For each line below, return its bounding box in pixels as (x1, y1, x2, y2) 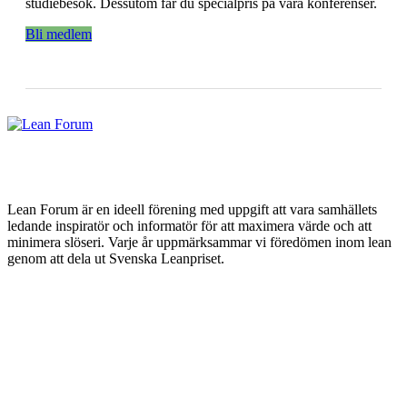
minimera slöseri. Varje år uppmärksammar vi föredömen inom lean (7, 234, 392, 251)
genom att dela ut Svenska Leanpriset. (7, 251, 224, 267)
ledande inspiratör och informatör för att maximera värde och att (7, 218, 372, 234)
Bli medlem (25, 26, 92, 43)
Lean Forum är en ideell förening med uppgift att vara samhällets (7, 202, 377, 218)
